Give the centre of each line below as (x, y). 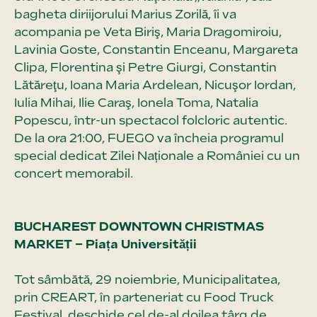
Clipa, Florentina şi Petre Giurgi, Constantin (145, 67)
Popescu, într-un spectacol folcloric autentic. (151, 120)
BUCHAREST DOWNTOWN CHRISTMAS (139, 226)
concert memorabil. (74, 173)
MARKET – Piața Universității (105, 244)
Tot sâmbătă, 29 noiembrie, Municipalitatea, (147, 279)
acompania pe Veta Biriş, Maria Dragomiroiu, (148, 31)
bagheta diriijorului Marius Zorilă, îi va (125, 14)
